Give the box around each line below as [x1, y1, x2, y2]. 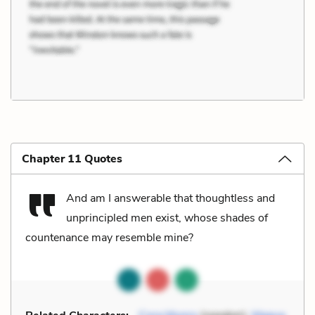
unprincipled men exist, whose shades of [66, 210, 268, 226]
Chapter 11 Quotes [22, 150, 122, 167]
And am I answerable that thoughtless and [66, 190, 275, 206]
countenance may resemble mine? [25, 229, 193, 245]
